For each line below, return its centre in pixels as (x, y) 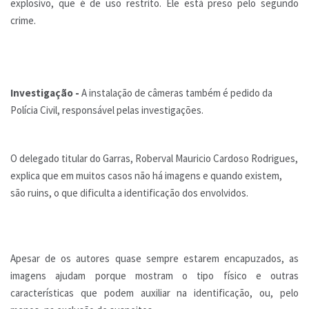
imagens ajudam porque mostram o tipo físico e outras (154, 276)
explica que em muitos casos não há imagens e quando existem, (146, 176)
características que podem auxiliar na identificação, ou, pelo (154, 293)
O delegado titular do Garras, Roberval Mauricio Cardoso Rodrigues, (154, 159)
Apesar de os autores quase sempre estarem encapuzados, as (154, 259)
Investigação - (45, 93)
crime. (23, 21)
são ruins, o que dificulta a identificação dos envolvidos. (129, 193)
